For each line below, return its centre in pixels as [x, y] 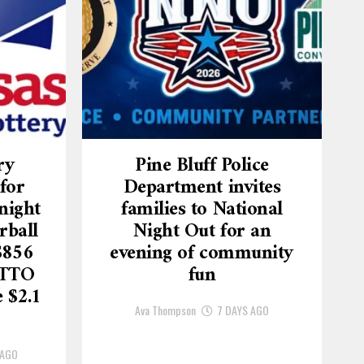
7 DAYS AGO [243, 310]
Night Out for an [202, 232]
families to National [202, 210]
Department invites [202, 188]
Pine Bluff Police [202, 166]
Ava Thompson [165, 310]
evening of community [202, 253]
